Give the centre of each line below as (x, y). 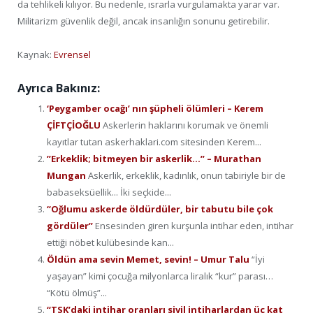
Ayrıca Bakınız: (59, 88)
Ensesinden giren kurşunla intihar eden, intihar (194, 225)
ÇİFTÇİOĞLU (75, 125)
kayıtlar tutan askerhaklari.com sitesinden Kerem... (154, 141)
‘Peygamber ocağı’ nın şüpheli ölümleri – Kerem (155, 108)
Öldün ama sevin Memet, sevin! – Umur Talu (149, 259)
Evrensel (72, 54)
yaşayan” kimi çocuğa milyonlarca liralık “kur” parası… (160, 276)
